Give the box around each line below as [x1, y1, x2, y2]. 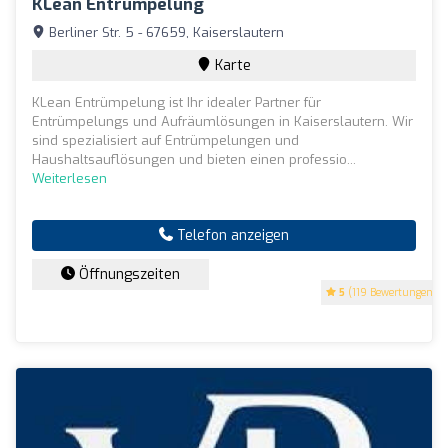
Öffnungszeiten [75, 264, 180, 284]
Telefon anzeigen [173, 225, 289, 245]
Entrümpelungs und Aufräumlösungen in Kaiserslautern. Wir [32, 112, 413, 130]
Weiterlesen [32, 169, 107, 187]
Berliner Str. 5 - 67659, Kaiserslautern [45, 23, 284, 41]
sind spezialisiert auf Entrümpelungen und [32, 131, 299, 149]
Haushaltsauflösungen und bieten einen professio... [32, 150, 356, 168]
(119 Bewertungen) [345, 285, 437, 299]
